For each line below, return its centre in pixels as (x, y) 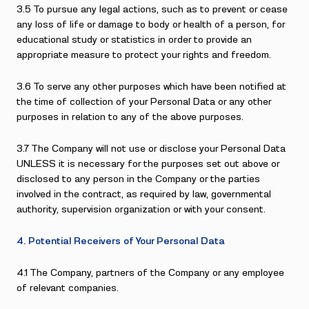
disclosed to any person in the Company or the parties (138, 179)
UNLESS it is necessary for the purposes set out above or (148, 164)
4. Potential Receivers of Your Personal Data (121, 241)
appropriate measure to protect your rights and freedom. (144, 55)
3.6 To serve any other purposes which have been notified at (151, 87)
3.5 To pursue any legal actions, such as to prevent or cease (152, 10)
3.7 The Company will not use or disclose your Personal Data (151, 149)
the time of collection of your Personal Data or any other (144, 102)
